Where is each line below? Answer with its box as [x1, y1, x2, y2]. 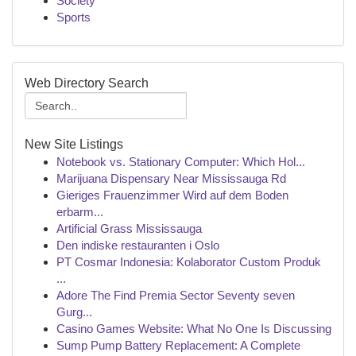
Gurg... [56, 305, 92, 319]
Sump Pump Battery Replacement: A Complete [56, 339, 300, 352]
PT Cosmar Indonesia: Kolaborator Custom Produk [56, 255, 321, 269]
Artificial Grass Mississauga [56, 222, 202, 235]
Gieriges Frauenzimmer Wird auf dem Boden [56, 188, 288, 202]
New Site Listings [25, 137, 123, 151]
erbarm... [56, 205, 103, 219]
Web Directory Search [25, 76, 149, 90]
